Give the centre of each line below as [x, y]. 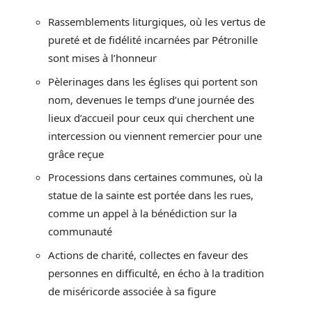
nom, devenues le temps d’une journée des [151, 99]
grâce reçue [76, 154]
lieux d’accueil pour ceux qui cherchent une [151, 117]
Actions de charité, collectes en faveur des [148, 255]
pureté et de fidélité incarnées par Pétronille [153, 40]
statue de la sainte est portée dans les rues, [151, 195]
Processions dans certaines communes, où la [155, 177]
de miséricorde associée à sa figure [132, 291]
